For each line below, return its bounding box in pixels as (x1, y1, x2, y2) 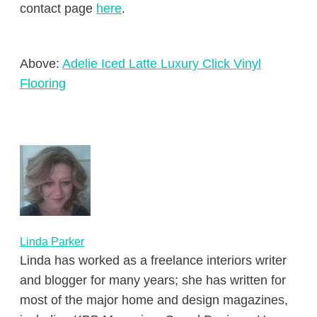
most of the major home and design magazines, (20, 293, 288, 307)
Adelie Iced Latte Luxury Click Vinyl (62, 57, 261, 71)
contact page (20, 1, 96, 16)
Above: (20, 57, 62, 71)
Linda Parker (20, 236, 84, 248)
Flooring (20, 76, 66, 91)
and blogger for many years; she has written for (20, 273, 286, 287)
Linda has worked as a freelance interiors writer (20, 253, 287, 267)
